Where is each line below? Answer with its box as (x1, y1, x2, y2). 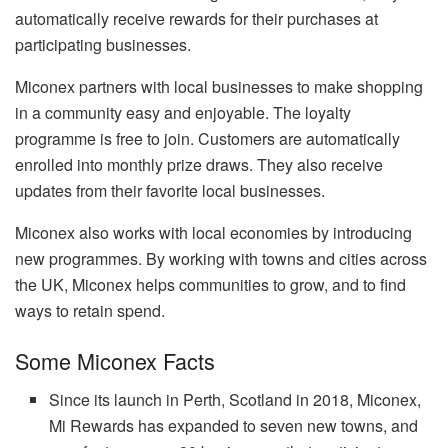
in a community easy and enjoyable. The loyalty (15, 101, 351, 125)
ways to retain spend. (15, 299, 165, 323)
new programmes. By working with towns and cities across (15, 247, 427, 271)
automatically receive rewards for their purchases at (15, 7, 378, 31)
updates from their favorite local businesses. (15, 179, 325, 203)
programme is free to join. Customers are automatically (15, 127, 400, 151)
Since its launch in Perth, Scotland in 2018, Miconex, (49, 387, 422, 411)
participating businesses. (15, 33, 191, 57)
